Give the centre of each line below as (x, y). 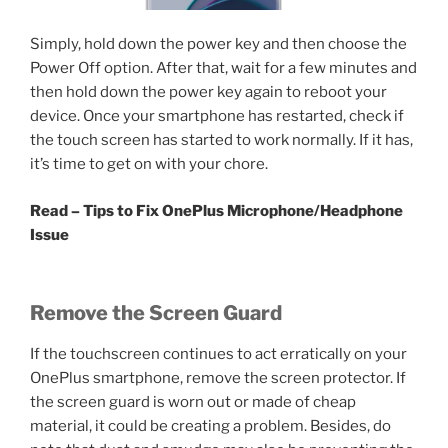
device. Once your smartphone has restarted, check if (217, 116)
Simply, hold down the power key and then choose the (218, 44)
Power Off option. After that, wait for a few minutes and (223, 68)
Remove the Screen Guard (156, 313)
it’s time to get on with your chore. (149, 164)
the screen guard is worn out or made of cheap (193, 402)
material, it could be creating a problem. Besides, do (210, 426)
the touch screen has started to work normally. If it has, (221, 140)
